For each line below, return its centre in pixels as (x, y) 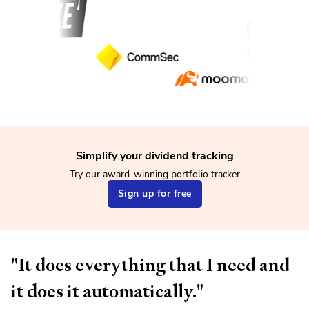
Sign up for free (154, 193)
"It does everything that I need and (150, 265)
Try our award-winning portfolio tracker (154, 174)
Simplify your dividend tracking (154, 156)
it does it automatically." (107, 291)
